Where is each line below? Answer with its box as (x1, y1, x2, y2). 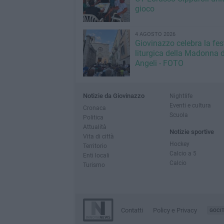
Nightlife (169, 92, 192, 99)
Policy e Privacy (152, 206, 197, 214)
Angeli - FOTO (134, 58, 183, 68)
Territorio (82, 142, 107, 149)
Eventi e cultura (169, 101, 211, 109)
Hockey (169, 140, 189, 147)
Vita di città (82, 132, 114, 140)
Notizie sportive (169, 128, 214, 135)
